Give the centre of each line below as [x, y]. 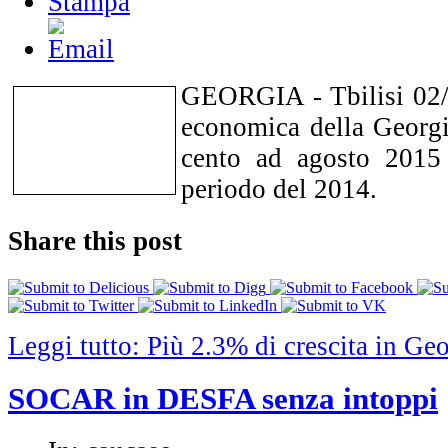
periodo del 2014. [279, 189]
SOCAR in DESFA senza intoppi [223, 398]
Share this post [95, 241]
